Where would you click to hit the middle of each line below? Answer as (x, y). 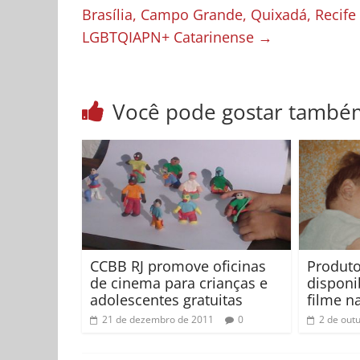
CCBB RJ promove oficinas (178, 266)
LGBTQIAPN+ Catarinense (170, 37)
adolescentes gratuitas (166, 299)
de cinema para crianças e (179, 282)
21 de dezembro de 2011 (158, 319)
